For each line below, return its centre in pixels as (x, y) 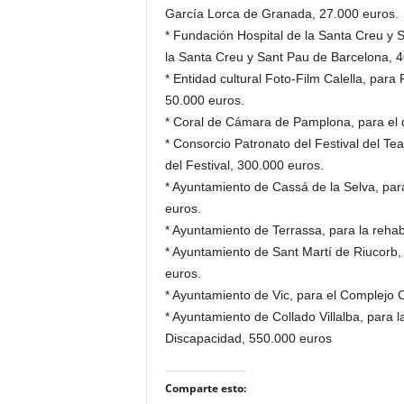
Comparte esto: (205, 388)
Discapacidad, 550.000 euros (248, 338)
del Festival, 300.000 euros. (244, 165)
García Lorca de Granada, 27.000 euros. (281, 14)
